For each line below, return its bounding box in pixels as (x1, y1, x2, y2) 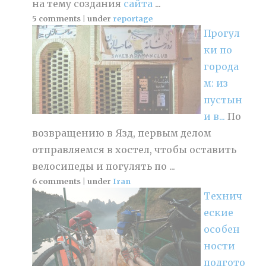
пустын (204, 93, 243, 106)
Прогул (204, 27, 240, 39)
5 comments (32, 13, 81, 23)
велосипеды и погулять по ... (32, 160, 176, 172)
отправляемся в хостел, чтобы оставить (32, 143, 237, 156)
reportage (113, 13, 153, 23)
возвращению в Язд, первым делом (32, 126, 212, 139)
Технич (204, 189, 243, 202)
